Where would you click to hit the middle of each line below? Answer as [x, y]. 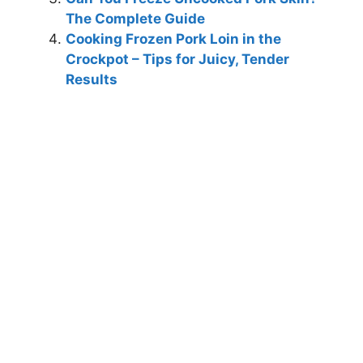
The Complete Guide [135, 18]
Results [92, 79]
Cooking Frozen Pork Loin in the [173, 38]
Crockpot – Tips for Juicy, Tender [177, 59]
